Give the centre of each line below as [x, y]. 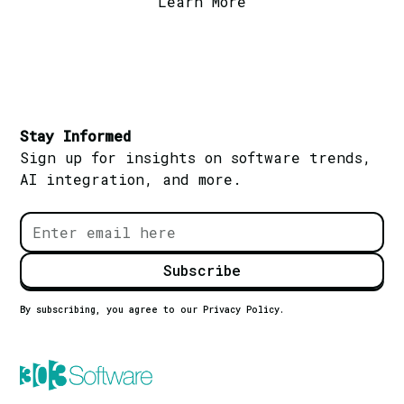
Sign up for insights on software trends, [196, 157]
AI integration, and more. [131, 179]
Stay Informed [76, 135]
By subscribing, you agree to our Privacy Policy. [152, 309]
